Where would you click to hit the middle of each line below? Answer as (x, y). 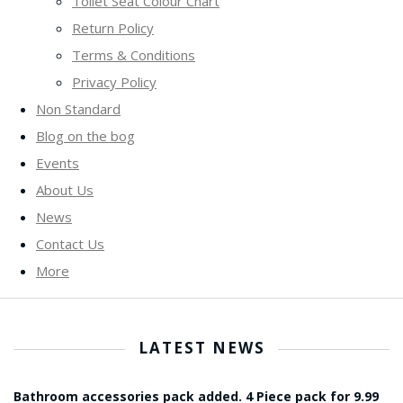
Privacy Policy (114, 81)
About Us (65, 189)
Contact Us (70, 243)
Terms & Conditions (134, 54)
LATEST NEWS (201, 347)
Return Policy (113, 27)
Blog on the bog (85, 135)
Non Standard (78, 108)
